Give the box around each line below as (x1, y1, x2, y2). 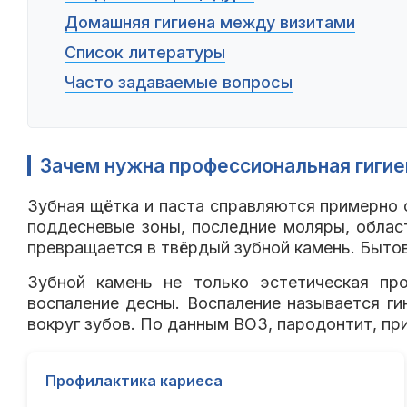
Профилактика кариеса (45, 372, 223, 391)
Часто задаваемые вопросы (65, 73, 293, 93)
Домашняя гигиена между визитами (65, 13, 355, 33)
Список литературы (65, 43, 225, 63)
